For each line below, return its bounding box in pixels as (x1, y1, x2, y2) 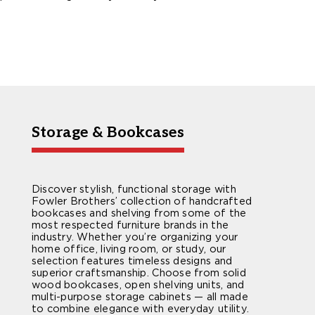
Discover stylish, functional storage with (31, 183, 236, 195)
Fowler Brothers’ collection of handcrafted (31, 195, 252, 207)
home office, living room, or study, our (31, 243, 226, 255)
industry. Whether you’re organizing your (31, 231, 238, 243)
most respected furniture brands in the (31, 219, 229, 231)
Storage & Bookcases (31, 122, 184, 141)
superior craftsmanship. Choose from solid (31, 266, 246, 279)
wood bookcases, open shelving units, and (31, 278, 245, 291)
